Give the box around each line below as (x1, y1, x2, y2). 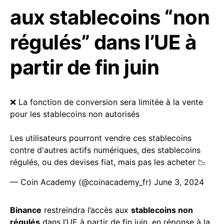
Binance (10, 205, 41, 215)
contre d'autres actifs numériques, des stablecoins (10, 145, 200, 155)
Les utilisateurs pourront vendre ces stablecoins (10, 133, 191, 143)
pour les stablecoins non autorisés (10, 109, 139, 119)
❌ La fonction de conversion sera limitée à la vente (10, 97, 203, 107)
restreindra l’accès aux (41, 205, 131, 215)
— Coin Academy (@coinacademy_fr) (10, 177, 154, 187)
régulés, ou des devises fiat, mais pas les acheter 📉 (10, 157, 206, 167)
